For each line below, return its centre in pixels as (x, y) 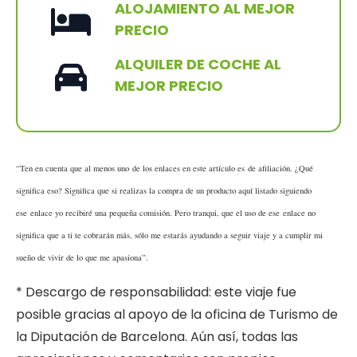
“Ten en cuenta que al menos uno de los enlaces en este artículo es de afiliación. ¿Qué (165, 169)
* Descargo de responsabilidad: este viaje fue (156, 292)
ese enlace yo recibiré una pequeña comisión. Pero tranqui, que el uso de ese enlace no (166, 213)
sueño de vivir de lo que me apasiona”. (82, 258)
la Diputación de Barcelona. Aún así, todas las (157, 337)
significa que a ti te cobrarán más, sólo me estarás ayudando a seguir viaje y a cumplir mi (169, 235)
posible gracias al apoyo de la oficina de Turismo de (177, 315)
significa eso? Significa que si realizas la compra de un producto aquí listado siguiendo (164, 191)
